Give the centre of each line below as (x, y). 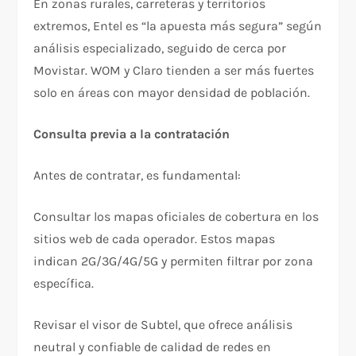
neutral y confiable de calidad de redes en (153, 346)
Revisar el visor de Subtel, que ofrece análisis (163, 324)
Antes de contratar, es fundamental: (137, 175)
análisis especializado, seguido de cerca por (160, 48)
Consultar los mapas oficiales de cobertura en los (176, 216)
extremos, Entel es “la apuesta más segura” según (178, 25)
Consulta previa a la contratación (132, 133)
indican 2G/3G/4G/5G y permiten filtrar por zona (174, 261)
